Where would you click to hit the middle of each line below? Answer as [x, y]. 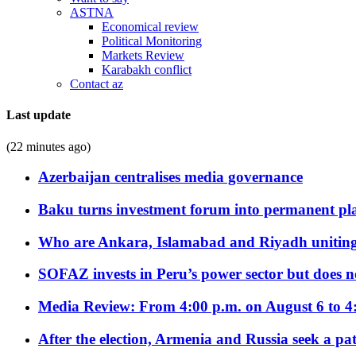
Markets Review [143, 55]
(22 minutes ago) [48, 146]
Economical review [150, 27]
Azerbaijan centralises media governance [170, 177]
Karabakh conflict [147, 70]
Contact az [97, 84]
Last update [39, 115]
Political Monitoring [152, 41]
